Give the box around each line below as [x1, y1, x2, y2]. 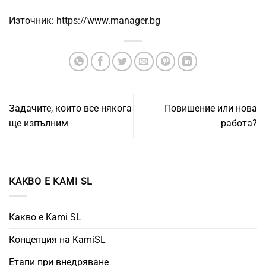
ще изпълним [9, 118, 68, 129]
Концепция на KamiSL [9, 234, 106, 246]
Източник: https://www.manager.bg [9, 15, 160, 26]
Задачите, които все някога [9, 103, 132, 115]
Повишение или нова [164, 103, 257, 115]
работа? [221, 118, 257, 129]
